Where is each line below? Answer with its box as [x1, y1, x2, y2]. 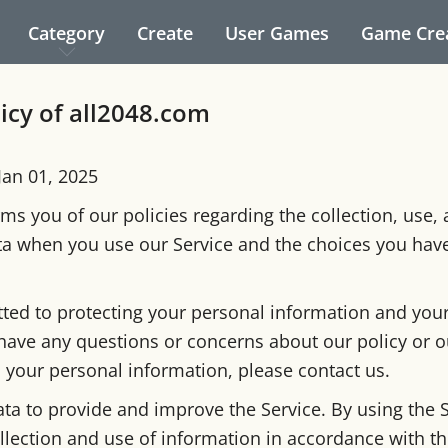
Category [28, 21, 105, 45]
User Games [225, 21, 329, 45]
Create [137, 21, 193, 45]
